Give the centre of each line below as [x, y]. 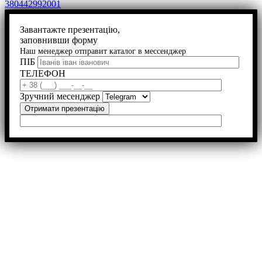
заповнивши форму [59, 40]
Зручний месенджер [60, 96]
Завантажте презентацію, [70, 29]
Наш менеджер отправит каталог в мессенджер [103, 51]
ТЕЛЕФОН [43, 73]
